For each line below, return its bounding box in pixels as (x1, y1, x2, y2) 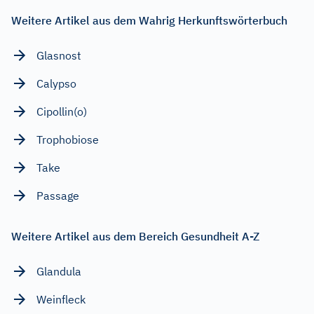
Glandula (36, 264, 81, 278)
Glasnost (36, 48, 81, 62)
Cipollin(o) (36, 104, 87, 118)
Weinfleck (36, 292, 86, 306)
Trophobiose (36, 132, 99, 146)
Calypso (36, 76, 76, 90)
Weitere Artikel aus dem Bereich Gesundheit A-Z (11, 229, 259, 243)
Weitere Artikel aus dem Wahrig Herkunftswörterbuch (11, 13, 287, 27)
